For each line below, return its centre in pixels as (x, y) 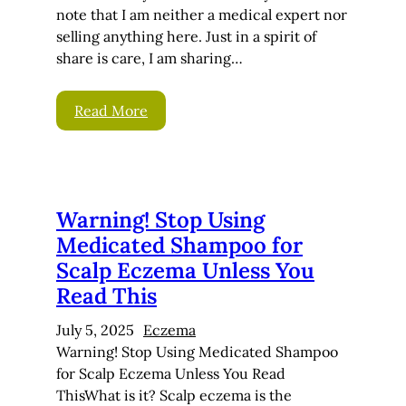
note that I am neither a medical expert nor (202, 14)
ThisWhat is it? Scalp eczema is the (174, 395)
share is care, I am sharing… (150, 58)
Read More (111, 110)
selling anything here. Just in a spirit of (186, 36)
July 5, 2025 (95, 329)
